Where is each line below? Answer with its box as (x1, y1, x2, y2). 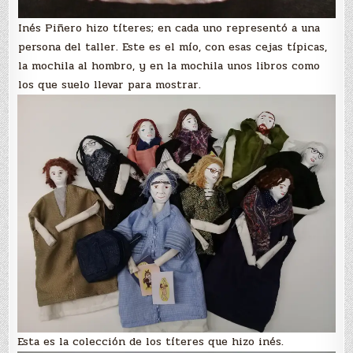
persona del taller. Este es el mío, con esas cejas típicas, (17, 38, 327, 55)
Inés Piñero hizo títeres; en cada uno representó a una (17, 19, 320, 36)
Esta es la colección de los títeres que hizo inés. (17, 333, 284, 351)
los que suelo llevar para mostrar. (17, 76, 201, 93)
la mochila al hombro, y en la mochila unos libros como (17, 57, 320, 74)
